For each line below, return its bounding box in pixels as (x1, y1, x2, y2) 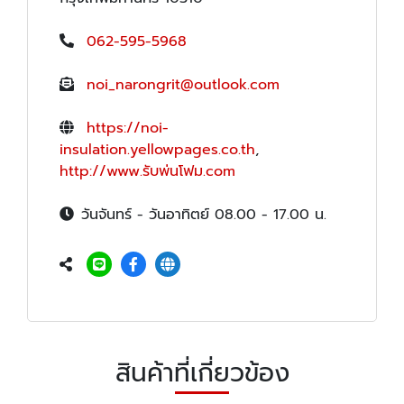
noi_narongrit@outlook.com (87, 74, 280, 96)
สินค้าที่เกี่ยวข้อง (115, 353, 289, 393)
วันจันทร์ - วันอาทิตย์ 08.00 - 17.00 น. (81, 204, 326, 226)
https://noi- (87, 117, 169, 140)
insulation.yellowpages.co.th (60, 139, 255, 161)
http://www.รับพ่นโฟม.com (60, 161, 235, 183)
